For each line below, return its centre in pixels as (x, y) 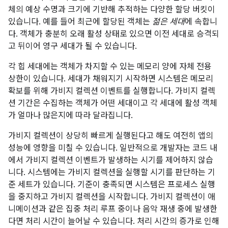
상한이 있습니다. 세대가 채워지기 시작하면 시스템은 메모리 (111, 79)
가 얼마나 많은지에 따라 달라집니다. (70, 116)
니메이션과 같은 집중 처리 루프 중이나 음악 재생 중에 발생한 (113, 209)
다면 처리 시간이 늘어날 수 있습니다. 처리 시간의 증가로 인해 (114, 221)
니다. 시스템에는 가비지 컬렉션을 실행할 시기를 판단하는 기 (112, 173)
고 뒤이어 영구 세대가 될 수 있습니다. (73, 46)
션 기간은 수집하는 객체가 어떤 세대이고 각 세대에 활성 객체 (113, 103)
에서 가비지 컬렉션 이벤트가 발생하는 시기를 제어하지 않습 (111, 160)
